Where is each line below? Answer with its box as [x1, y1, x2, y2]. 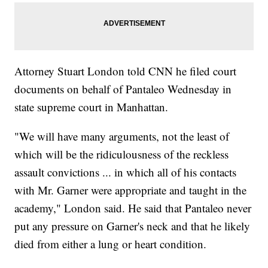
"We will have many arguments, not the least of [14, 129, 230, 144]
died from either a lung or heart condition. [14, 236, 207, 252]
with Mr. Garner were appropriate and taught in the [14, 182, 247, 198]
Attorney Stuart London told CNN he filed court [14, 63, 237, 79]
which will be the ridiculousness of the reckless [14, 147, 229, 162]
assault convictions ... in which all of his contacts [14, 165, 237, 180]
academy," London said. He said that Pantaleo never [14, 200, 252, 216]
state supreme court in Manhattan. [14, 99, 169, 115]
